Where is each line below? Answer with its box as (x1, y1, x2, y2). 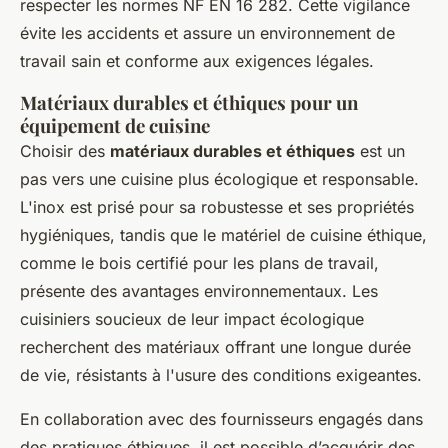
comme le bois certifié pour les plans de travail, (20, 253, 379, 273)
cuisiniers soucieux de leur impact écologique (20, 309, 364, 329)
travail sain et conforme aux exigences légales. (20, 51, 374, 71)
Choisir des (20, 141, 110, 161)
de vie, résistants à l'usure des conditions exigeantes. (20, 365, 422, 385)
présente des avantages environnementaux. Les (20, 281, 378, 301)
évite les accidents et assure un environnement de (20, 23, 395, 43)
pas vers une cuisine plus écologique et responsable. (20, 169, 419, 189)
